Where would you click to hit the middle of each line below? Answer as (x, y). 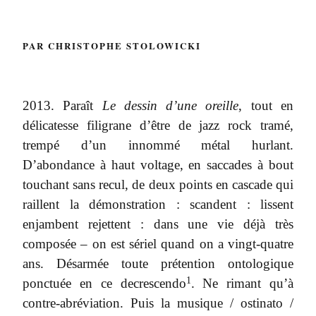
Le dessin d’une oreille (170, 105)
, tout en (266, 105)
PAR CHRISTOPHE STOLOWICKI (112, 45)
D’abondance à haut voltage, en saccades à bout (158, 165)
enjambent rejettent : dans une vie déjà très (158, 224)
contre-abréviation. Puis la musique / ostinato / (158, 303)
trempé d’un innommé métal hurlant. (158, 145)
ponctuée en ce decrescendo (104, 283)
